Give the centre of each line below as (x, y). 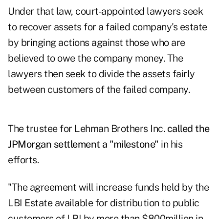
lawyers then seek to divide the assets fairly (101, 74)
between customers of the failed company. (99, 90)
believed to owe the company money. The (95, 58)
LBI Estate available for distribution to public (104, 203)
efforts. (23, 160)
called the (188, 129)
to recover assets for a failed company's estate (108, 27)
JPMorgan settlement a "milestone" (83, 144)
